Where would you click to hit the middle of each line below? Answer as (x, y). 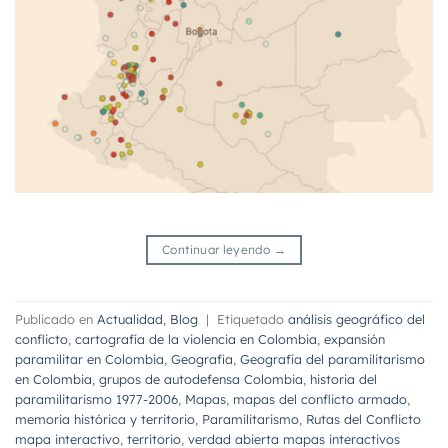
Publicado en (56, 318)
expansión (354, 338)
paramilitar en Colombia (89, 358)
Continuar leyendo (218, 250)
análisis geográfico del (356, 318)
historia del (343, 378)
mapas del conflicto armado (320, 398)
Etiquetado (252, 318)
